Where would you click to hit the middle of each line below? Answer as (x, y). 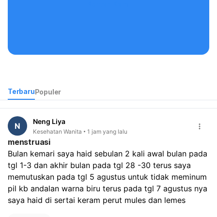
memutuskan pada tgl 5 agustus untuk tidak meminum (107, 177)
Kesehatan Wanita (57, 131)
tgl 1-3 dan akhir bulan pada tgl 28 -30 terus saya (99, 165)
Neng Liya (49, 122)
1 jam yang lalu (107, 131)
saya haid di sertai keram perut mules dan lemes (97, 200)
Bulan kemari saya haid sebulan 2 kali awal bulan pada (108, 153)
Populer (48, 92)
